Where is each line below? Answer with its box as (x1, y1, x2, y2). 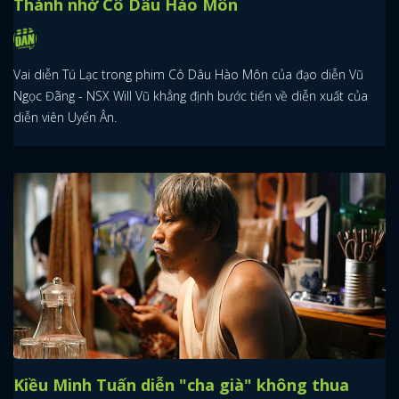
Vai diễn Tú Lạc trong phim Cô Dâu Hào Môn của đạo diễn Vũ (13, 66, 363, 84)
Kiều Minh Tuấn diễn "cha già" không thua (13, 374, 349, 396)
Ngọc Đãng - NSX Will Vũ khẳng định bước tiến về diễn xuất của (13, 87, 368, 105)
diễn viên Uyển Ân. (13, 109, 117, 126)
